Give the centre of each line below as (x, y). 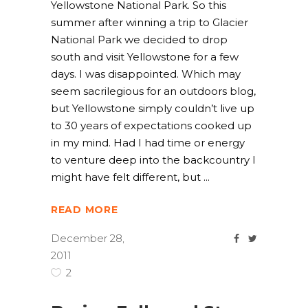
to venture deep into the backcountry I (153, 160)
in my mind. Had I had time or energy (148, 143)
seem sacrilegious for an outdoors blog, (153, 91)
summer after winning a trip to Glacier (150, 22)
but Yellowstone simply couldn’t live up (153, 108)
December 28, (88, 239)
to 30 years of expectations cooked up (151, 125)
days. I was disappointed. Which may (146, 74)
